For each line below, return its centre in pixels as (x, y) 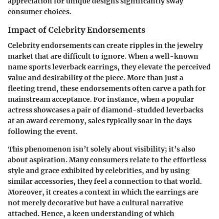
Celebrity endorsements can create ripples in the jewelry (105, 46)
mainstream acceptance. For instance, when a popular (101, 99)
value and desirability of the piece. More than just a (96, 78)
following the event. (43, 132)
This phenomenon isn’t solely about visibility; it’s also (102, 149)
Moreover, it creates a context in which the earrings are (103, 192)
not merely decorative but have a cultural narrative (96, 203)
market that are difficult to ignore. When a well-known (103, 56)
